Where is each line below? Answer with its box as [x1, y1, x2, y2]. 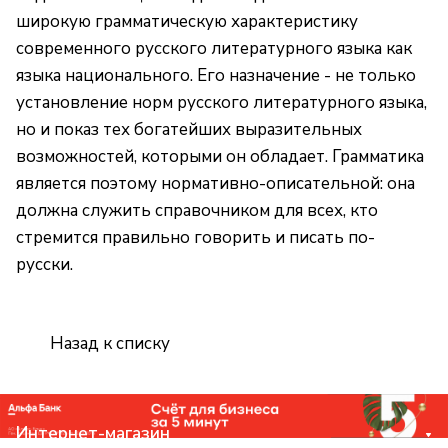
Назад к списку [50, 331, 170, 355]
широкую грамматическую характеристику [16, 10, 358, 34]
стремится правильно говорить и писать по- [16, 226, 375, 250]
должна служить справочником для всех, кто [16, 199, 378, 223]
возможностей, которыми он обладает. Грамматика [16, 145, 424, 169]
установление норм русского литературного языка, [16, 91, 427, 115]
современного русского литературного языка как [16, 37, 412, 61]
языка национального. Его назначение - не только [16, 64, 416, 88]
